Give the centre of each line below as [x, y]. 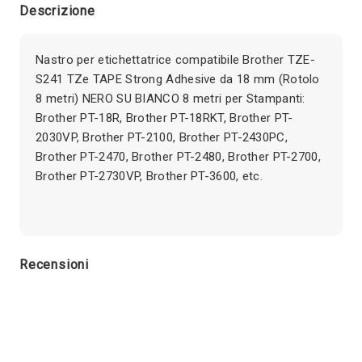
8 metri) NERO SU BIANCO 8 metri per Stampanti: [170, 98]
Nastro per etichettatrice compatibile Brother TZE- [175, 59]
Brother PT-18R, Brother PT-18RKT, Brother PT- [164, 118]
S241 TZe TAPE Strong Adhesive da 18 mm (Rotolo [178, 79]
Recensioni [54, 264]
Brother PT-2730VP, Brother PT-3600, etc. [149, 176]
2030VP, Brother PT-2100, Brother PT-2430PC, [162, 137]
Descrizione [57, 11]
